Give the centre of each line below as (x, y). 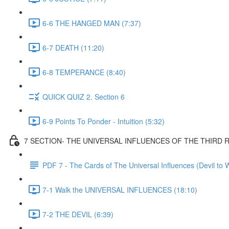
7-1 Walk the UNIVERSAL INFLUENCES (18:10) (120, 189)
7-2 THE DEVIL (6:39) (78, 214)
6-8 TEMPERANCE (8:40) (84, 72)
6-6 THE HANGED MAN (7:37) (92, 23)
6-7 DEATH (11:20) (73, 47)
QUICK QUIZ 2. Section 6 (84, 96)
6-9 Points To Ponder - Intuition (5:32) (104, 121)
